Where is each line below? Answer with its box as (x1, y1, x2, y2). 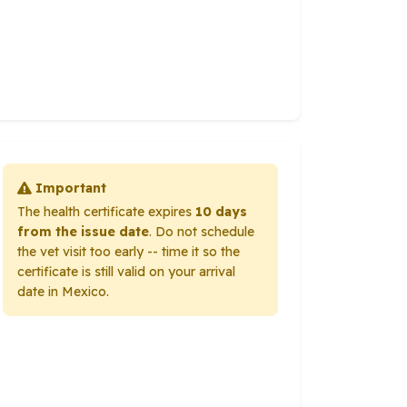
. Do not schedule (149, 223, 255, 240)
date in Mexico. (17, 283, 110, 300)
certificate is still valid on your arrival (17, 263, 236, 280)
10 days (195, 203, 248, 220)
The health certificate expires (17, 203, 196, 220)
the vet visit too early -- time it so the (17, 243, 241, 260)
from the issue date (17, 223, 150, 240)
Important (35, 180, 107, 196)
